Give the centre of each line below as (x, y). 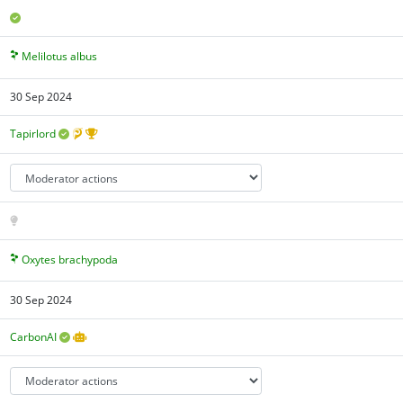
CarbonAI (34, 337)
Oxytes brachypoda (70, 260)
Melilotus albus (60, 57)
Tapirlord (33, 134)
